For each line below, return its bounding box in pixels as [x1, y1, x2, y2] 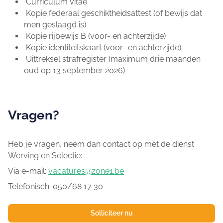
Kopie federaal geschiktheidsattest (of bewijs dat [24, 8, 202, 18]
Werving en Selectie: [8, 151, 82, 161]
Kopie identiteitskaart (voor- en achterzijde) [24, 43, 181, 53]
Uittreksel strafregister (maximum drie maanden [24, 54, 201, 64]
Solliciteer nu [90, 209, 133, 218]
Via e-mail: [8, 166, 48, 176]
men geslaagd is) [24, 20, 86, 30]
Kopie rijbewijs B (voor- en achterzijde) [24, 31, 166, 41]
